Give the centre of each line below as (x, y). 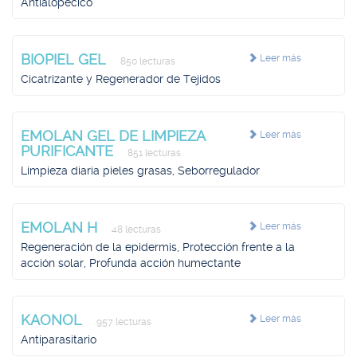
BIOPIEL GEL (65, 59)
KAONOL (53, 320)
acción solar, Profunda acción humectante (131, 263)
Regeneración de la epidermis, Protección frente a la (158, 247)
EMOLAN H (61, 228)
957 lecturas (123, 322)
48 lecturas (135, 229)
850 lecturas (147, 61)
